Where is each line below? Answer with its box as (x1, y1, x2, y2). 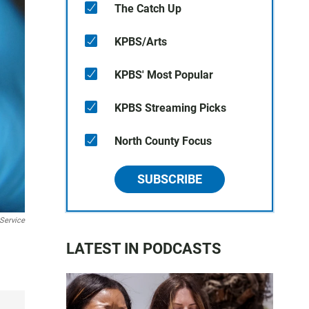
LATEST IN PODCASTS (66, 240, 221, 257)
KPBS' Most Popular (114, 68, 213, 81)
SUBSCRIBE (137, 172, 202, 186)
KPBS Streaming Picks (114, 101, 226, 114)
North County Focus (114, 134, 212, 148)
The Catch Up (114, 2, 181, 15)
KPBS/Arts (114, 35, 167, 48)
